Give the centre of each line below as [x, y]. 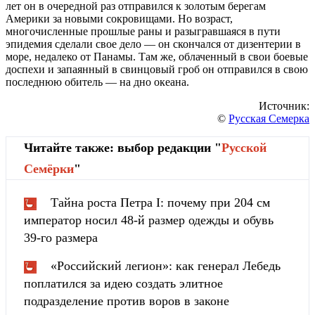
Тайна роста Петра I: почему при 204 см [160, 202]
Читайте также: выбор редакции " [123, 147]
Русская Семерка [269, 118]
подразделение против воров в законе [127, 301]
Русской [244, 147]
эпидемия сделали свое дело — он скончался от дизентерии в [153, 44]
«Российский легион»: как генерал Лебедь [166, 265]
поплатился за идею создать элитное [123, 283]
